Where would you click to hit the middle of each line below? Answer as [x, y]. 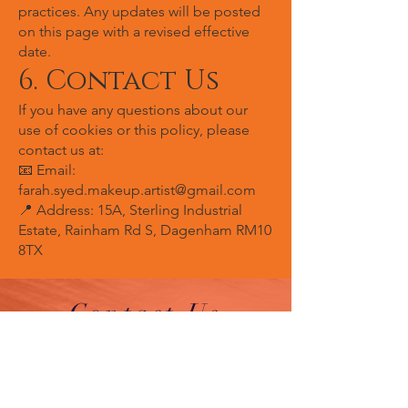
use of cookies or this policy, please [134, 130]
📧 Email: [47, 170]
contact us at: [61, 150]
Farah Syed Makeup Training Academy [146, 377]
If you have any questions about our [133, 110]
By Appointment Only [146, 352]
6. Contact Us [119, 81]
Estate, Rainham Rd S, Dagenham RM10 [145, 230]
